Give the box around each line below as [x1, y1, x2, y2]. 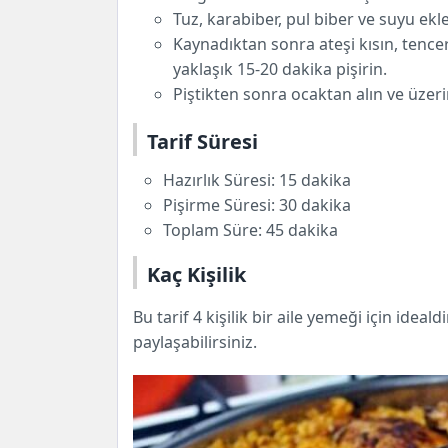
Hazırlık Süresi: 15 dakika [163, 169, 351, 192]
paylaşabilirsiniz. [133, 331, 257, 354]
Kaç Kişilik [147, 261, 246, 289]
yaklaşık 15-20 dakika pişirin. [173, 57, 387, 80]
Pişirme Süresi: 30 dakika [163, 194, 351, 217]
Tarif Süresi [147, 127, 258, 155]
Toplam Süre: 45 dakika [163, 219, 338, 242]
